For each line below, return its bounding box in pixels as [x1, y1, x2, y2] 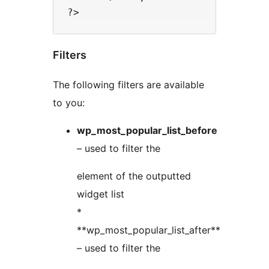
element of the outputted [77, 170, 191, 183]
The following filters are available [53, 79, 204, 91]
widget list [77, 188, 124, 201]
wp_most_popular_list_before [77, 124, 217, 137]
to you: [53, 97, 85, 109]
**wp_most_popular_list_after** [77, 224, 220, 237]
